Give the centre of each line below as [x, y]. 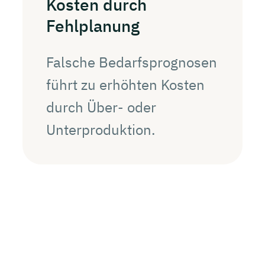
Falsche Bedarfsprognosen [132, 62]
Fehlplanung [93, 25]
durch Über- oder [101, 107]
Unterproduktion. [101, 129]
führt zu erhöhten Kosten [125, 84]
